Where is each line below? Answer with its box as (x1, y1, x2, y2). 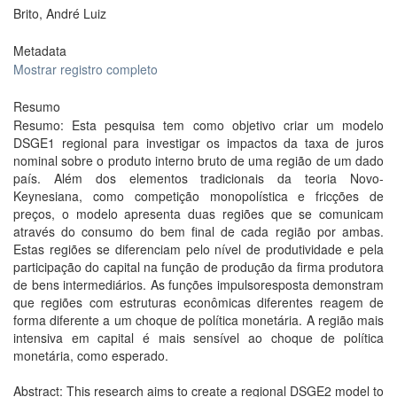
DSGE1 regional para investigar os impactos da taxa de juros (13, 134, 384, 152)
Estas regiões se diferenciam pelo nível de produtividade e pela (13, 240, 384, 258)
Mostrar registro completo (13, 60, 158, 78)
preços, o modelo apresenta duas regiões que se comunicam (13, 205, 384, 222)
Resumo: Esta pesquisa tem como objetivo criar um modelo (13, 116, 384, 134)
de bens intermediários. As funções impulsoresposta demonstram (13, 276, 384, 293)
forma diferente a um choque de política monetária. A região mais (13, 311, 384, 329)
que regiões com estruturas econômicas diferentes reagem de (13, 293, 384, 311)
